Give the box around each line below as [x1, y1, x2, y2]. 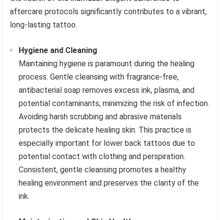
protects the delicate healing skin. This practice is [19, 125, 192, 135]
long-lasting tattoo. [10, 20, 78, 29]
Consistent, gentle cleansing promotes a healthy [19, 165, 187, 174]
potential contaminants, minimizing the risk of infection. [19, 98, 210, 108]
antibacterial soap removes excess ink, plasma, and [19, 85, 195, 95]
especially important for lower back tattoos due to [19, 138, 195, 148]
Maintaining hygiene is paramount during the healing [19, 58, 195, 68]
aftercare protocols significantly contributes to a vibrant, [10, 6, 207, 16]
